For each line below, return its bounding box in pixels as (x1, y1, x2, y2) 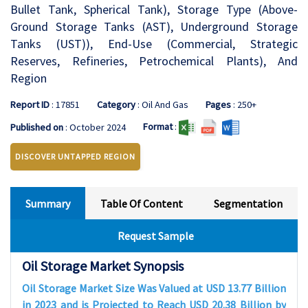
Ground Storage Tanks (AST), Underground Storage (10, 19, 298, 34)
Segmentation (213, 197, 283, 210)
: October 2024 (63, 121, 126, 133)
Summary (25, 197, 71, 210)
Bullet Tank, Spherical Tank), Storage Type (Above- (10, 1, 298, 17)
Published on (10, 121, 63, 133)
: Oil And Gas (135, 98, 188, 111)
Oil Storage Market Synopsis (22, 257, 184, 274)
